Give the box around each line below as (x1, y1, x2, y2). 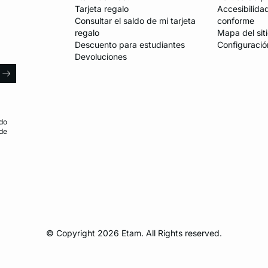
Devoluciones (75, 51, 127, 62)
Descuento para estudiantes (75, 39, 185, 50)
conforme (217, 16, 255, 26)
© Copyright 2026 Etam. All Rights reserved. (45, 228, 222, 239)
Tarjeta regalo (75, 4, 129, 14)
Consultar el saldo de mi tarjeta (75, 16, 196, 26)
